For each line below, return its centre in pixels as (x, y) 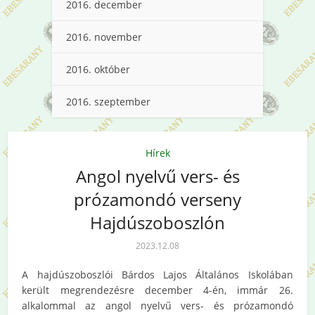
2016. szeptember (108, 101)
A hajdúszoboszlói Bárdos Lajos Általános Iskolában (157, 274)
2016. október (98, 69)
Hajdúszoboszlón (157, 222)
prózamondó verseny (157, 199)
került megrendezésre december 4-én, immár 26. (157, 290)
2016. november (104, 37)
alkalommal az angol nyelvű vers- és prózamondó (157, 305)
